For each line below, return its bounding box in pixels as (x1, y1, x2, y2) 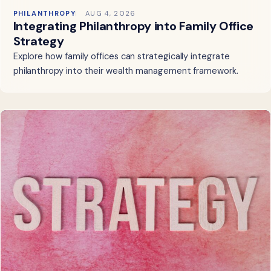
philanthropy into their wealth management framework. (13, 65, 238, 77)
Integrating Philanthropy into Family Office (13, 18, 254, 34)
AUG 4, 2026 (85, 9, 136, 18)
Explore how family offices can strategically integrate (13, 50, 230, 63)
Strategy (13, 33, 64, 50)
